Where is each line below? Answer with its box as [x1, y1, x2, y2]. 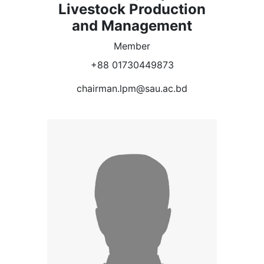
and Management [72, 16, 192, 34]
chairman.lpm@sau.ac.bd [77, 82, 187, 94]
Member [114, 39, 150, 52]
